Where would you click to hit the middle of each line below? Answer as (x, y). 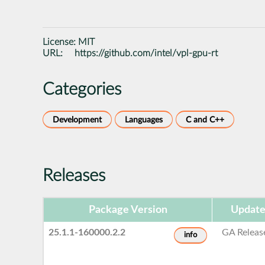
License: (60, 42)
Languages (144, 119)
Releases (74, 176)
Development (77, 119)
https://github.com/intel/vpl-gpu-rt (146, 53)
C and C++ (205, 119)
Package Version (128, 210)
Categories (82, 89)
